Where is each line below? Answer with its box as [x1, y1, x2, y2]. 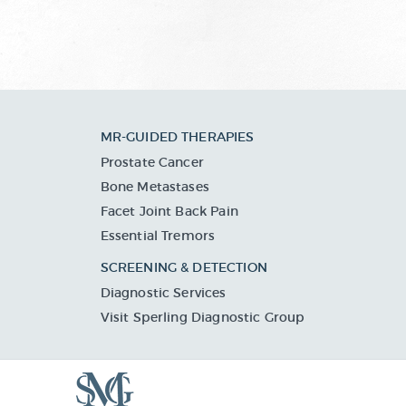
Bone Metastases [100, 179, 209, 196]
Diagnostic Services [100, 285, 227, 302]
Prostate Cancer [100, 154, 204, 171]
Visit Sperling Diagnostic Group [100, 309, 305, 326]
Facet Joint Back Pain [100, 203, 238, 220]
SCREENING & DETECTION [100, 259, 267, 276]
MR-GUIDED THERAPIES [100, 129, 255, 146]
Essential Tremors [100, 227, 216, 245]
